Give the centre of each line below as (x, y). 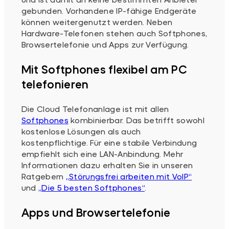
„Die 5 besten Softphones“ (91, 187)
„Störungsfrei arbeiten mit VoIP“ (129, 176)
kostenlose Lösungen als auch (81, 131)
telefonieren (55, 84)
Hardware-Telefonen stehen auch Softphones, (114, 33)
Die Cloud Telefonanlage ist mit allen (95, 108)
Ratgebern (43, 176)
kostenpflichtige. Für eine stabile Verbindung (109, 142)
